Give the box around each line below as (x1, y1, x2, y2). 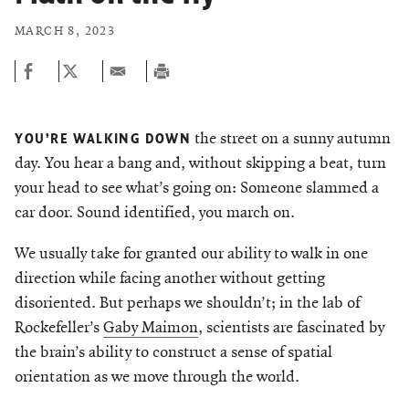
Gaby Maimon (103, 318, 198, 338)
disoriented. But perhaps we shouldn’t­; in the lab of (15, 293, 360, 313)
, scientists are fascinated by (198, 318, 384, 338)
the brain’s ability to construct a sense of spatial (15, 342, 332, 362)
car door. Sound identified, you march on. (15, 203, 295, 223)
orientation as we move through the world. (15, 367, 299, 387)
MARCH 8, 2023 (15, 24, 116, 39)
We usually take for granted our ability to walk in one (15, 244, 368, 264)
